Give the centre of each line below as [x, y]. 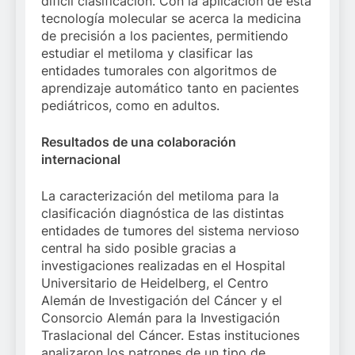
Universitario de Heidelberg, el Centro [155, 283]
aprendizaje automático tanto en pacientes [170, 88]
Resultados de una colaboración [139, 142]
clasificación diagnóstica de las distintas [162, 213]
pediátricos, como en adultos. [130, 105]
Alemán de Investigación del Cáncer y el [162, 300]
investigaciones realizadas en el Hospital [163, 265]
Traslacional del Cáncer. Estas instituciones [170, 335]
